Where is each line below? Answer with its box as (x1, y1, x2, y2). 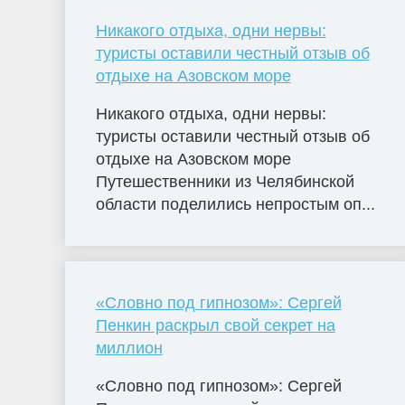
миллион (95, 338, 163, 357)
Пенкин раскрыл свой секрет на (95, 316, 335, 334)
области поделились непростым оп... (95, 194, 375, 213)
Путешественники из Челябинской (95, 172, 354, 191)
